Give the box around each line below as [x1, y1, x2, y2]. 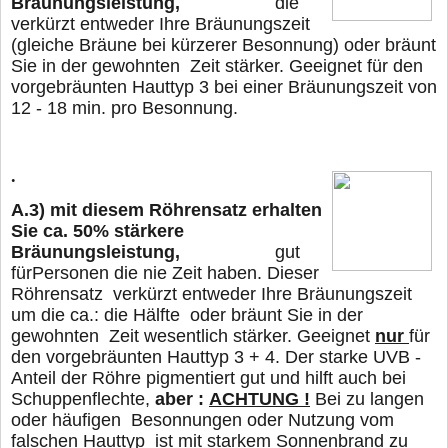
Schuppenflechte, [11, 389, 155, 410]
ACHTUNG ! [209, 389, 310, 410]
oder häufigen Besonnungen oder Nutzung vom [11, 410, 394, 431]
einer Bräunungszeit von [243, 76, 437, 97]
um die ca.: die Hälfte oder [11, 305, 231, 326]
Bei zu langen [310, 389, 424, 410]
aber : [155, 389, 204, 410]
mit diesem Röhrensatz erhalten [50, 200, 322, 221]
